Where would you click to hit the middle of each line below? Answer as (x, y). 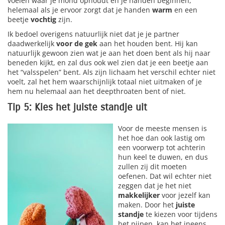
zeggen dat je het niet (155, 185)
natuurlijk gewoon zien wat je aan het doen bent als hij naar (109, 53)
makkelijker (140, 195)
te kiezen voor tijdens (181, 214)
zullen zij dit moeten (152, 166)
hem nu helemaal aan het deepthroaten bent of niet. (97, 91)
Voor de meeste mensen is (162, 128)
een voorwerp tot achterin (162, 147)
